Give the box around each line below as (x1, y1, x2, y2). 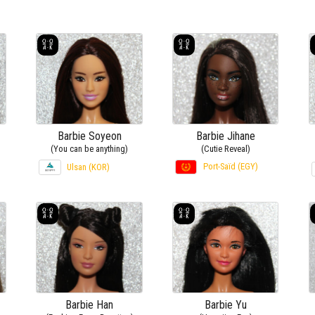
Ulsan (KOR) (67, 161, 110, 172)
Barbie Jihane (195, 129, 255, 143)
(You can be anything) (51, 143, 129, 154)
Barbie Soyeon (57, 129, 122, 143)
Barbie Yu (204, 297, 247, 311)
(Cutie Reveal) (200, 143, 250, 154)
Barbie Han (65, 297, 114, 311)
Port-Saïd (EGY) (203, 160, 259, 172)
